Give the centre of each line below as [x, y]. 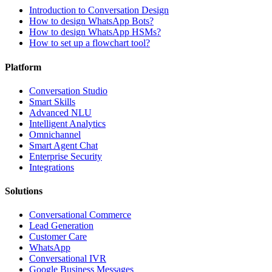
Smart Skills [52, 101]
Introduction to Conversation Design [99, 10]
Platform [23, 67]
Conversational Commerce [80, 215]
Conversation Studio [68, 90]
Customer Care [58, 237]
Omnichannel [55, 134]
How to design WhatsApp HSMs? [95, 32]
